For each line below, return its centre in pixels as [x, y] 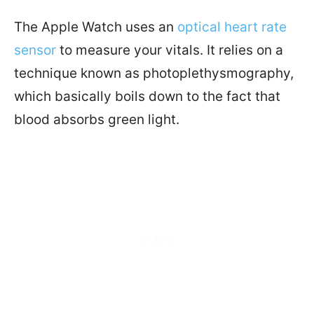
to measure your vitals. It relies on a [170, 50]
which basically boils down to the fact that [147, 96]
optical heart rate [232, 27]
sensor [35, 50]
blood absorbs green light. [97, 119]
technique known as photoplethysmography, [154, 73]
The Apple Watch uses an [96, 27]
